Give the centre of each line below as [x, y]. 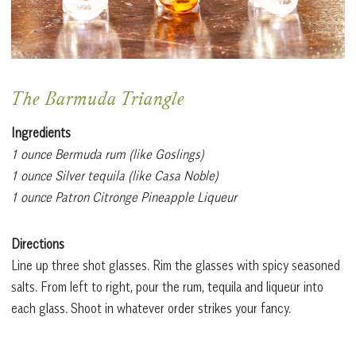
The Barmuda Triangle [98, 101]
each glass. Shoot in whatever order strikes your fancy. [151, 308]
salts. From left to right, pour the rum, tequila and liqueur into [167, 286]
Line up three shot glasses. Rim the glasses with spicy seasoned [176, 265]
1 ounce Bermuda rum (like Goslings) [108, 154]
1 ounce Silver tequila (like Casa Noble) [115, 175]
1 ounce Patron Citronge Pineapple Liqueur [124, 197]
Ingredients [41, 132]
